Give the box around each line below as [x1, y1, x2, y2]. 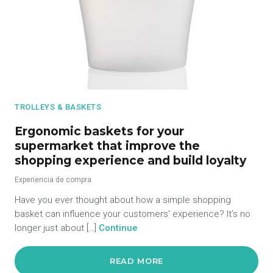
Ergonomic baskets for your [15, 124, 184, 139]
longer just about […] [15, 222, 99, 234]
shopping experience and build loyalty [15, 154, 246, 168]
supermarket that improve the [15, 139, 200, 154]
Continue [99, 222, 138, 234]
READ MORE [110, 256, 163, 266]
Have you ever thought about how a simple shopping [15, 194, 231, 206]
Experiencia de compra [15, 175, 91, 185]
